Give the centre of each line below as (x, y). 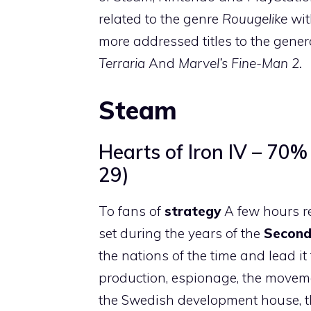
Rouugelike (255, 19)
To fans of (132, 211)
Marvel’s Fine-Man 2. (240, 63)
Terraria (122, 63)
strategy (194, 211)
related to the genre (160, 19)
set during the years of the (181, 233)
